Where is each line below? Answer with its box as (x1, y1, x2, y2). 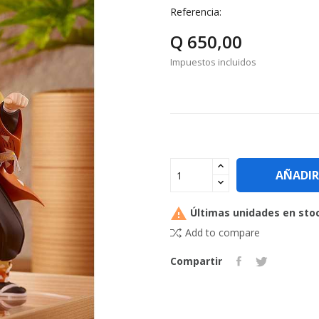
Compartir (170, 254, 222, 268)
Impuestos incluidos (170, 56, 256, 69)
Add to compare (185, 226, 260, 240)
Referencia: (170, 5, 221, 19)
